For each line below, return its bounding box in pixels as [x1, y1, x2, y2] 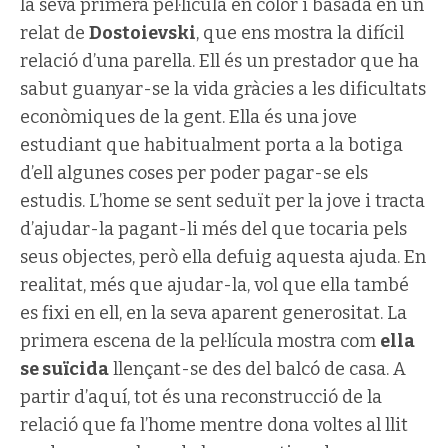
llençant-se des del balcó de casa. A [109, 357, 406, 380]
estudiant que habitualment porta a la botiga [20, 133, 403, 156]
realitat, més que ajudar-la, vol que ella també [20, 273, 409, 296]
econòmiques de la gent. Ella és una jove [20, 105, 357, 128]
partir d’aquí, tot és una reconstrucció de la [20, 385, 382, 408]
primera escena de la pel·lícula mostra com [20, 329, 380, 352]
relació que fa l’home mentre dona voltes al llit [20, 413, 408, 436]
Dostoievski [89, 21, 196, 44]
